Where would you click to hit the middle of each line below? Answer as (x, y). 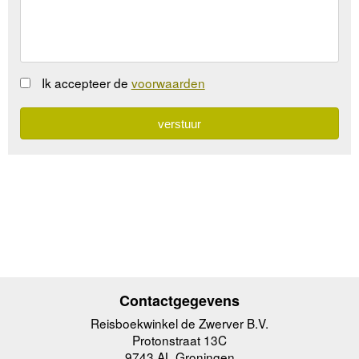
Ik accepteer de (86, 82)
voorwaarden (168, 82)
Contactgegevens (179, 301)
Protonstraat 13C (179, 339)
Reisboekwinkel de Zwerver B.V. (179, 323)
